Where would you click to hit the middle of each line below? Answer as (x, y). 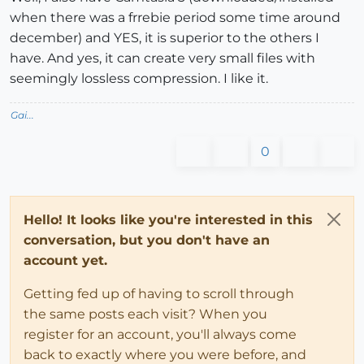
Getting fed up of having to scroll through (159, 293)
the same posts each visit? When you (145, 314)
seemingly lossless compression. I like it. (139, 78)
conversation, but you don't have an (147, 240)
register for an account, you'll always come (160, 334)
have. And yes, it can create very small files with (162, 58)
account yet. (65, 260)
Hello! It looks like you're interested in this (168, 219)
